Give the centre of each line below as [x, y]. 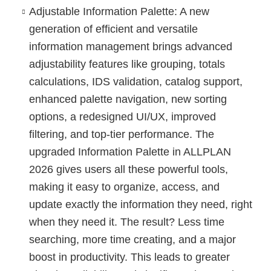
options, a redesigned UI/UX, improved [122, 116]
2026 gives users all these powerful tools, [128, 169]
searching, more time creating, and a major [132, 239]
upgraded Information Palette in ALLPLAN [130, 152]
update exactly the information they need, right [140, 204]
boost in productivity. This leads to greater [129, 257]
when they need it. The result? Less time [126, 222]
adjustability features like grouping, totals [127, 64]
